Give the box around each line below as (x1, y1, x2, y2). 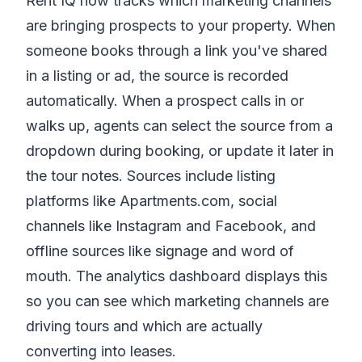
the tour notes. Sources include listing (26, 167, 276, 184)
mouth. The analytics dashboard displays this (26, 267, 327, 284)
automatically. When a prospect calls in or (26, 92, 304, 109)
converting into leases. (26, 343, 176, 360)
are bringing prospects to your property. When (26, 17, 335, 34)
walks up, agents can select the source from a (26, 117, 333, 134)
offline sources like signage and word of (26, 242, 294, 259)
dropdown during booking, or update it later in (26, 142, 334, 159)
